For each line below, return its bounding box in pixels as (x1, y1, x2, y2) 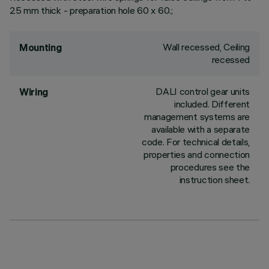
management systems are (144, 110, 250, 122)
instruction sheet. (179, 174, 250, 186)
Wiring (19, 86, 49, 98)
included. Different (174, 98, 250, 110)
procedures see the (170, 161, 250, 173)
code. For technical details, (141, 136, 250, 148)
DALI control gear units (156, 85, 250, 97)
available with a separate (151, 123, 250, 135)
